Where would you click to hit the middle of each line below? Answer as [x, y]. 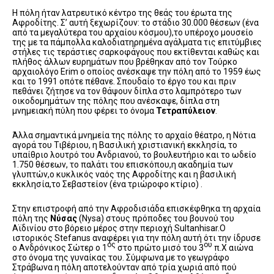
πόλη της [31, 219]
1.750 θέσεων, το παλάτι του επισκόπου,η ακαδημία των [123, 165]
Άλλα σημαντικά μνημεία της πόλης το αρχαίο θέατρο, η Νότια [134, 135]
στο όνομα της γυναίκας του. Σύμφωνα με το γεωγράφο [121, 258]
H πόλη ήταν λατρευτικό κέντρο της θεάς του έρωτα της [122, 13]
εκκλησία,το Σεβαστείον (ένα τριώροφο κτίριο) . [107, 184]
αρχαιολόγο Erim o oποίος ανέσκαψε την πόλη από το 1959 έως [137, 72]
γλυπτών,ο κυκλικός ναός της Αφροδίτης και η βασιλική [124, 175]
